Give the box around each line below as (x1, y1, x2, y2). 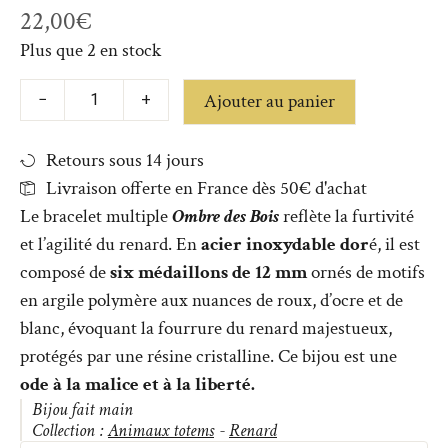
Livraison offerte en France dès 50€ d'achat (45, 176, 367, 202)
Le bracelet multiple (20, 204, 172, 230)
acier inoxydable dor (197, 232, 369, 258)
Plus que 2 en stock (20, 38, 161, 64)
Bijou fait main (32, 398, 133, 422)
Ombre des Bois (172, 204, 279, 230)
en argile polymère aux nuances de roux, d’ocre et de (20, 288, 403, 314)
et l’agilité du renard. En (20, 232, 197, 258)
